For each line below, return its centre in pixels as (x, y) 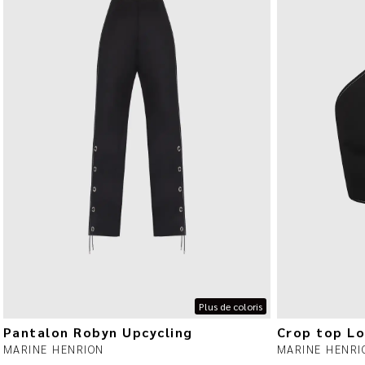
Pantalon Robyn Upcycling (98, 332)
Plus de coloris (231, 307)
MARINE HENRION (53, 349)
